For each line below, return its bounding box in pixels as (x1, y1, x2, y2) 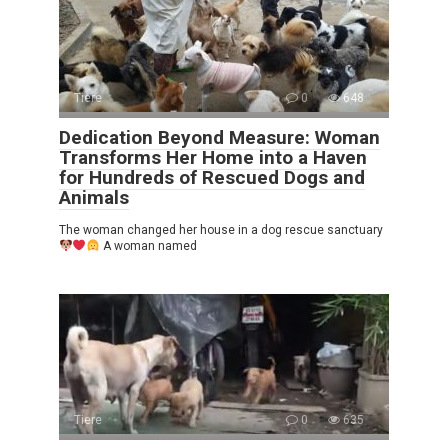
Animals (59, 185, 129, 209)
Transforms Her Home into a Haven (59, 145, 367, 169)
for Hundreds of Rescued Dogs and (59, 165, 365, 189)
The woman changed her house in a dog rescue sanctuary (59, 222, 383, 237)
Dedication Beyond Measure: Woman (59, 125, 380, 149)
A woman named (99, 238, 197, 253)
